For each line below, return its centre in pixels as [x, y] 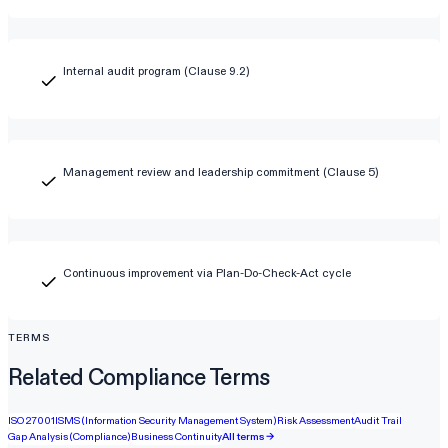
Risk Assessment [315, 421]
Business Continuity [176, 437]
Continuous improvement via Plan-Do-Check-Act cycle [207, 272]
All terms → [248, 437]
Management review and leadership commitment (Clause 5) [221, 172]
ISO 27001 [31, 421]
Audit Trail [378, 421]
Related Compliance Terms [139, 377]
